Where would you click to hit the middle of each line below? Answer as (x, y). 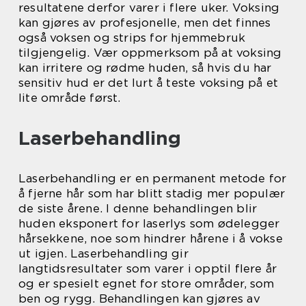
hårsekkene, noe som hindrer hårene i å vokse (151, 238)
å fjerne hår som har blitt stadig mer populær (152, 193)
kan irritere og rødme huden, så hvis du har (145, 67)
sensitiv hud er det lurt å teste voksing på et (149, 82)
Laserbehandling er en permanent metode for (153, 178)
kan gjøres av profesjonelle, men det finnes (145, 22)
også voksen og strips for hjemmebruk (132, 37)
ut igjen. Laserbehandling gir (103, 253)
